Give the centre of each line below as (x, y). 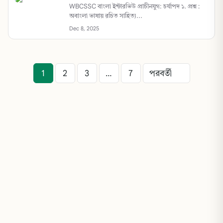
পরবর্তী (160, 73)
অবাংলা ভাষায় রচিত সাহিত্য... (106, 16)
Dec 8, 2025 (84, 28)
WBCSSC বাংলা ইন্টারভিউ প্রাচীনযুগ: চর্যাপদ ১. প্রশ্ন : (134, 6)
